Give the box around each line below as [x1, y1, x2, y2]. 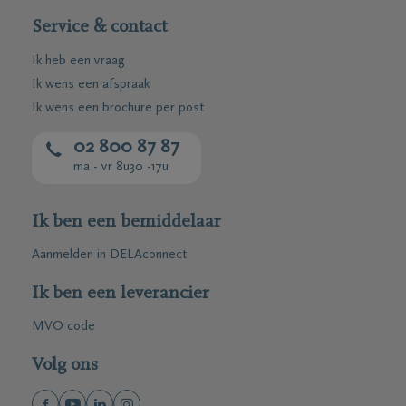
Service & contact [32, 18, 167, 36]
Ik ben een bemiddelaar [32, 213, 221, 231]
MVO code [32, 320, 95, 333]
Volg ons [32, 356, 98, 374]
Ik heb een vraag [32, 54, 125, 68]
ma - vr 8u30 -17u [73, 160, 169, 174]
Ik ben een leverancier [32, 285, 209, 303]
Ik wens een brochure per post [32, 101, 204, 115]
